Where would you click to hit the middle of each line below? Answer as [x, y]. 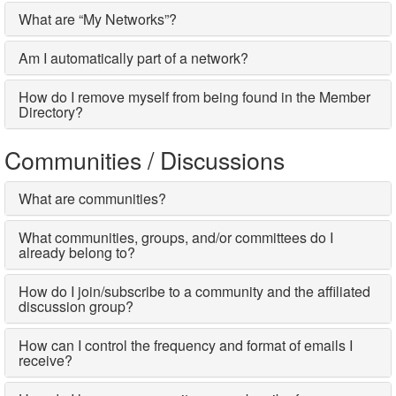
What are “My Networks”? [98, 19]
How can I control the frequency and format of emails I [186, 346]
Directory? [51, 112]
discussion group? [76, 307]
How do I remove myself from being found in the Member [194, 97]
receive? [46, 361]
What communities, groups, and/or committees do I [176, 238]
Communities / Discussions [145, 160]
